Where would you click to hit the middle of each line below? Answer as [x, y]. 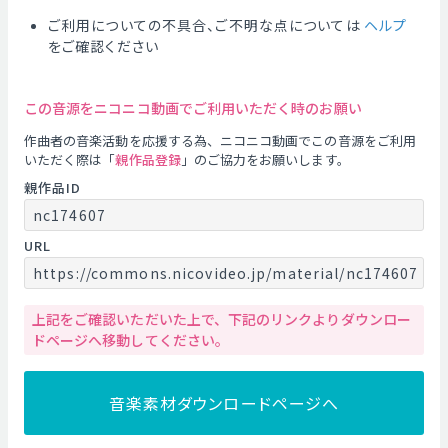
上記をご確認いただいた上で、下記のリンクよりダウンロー [221, 319]
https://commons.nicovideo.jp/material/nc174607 [226, 273]
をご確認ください [103, 46]
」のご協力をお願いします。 [265, 159]
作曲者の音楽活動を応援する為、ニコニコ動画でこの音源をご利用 [220, 140]
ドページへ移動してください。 [130, 340]
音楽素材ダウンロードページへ [224, 403]
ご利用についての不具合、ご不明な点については [204, 25]
